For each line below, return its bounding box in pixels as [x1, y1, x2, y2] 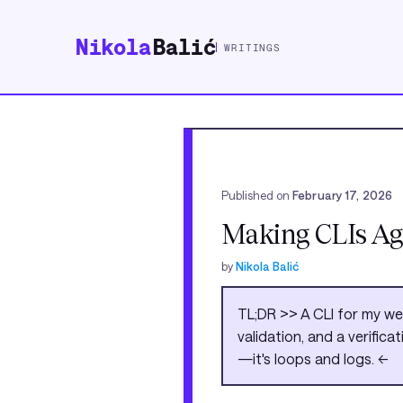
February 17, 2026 [292, 188, 393, 201]
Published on [221, 188, 292, 201]
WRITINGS [224, 40, 282, 53]
